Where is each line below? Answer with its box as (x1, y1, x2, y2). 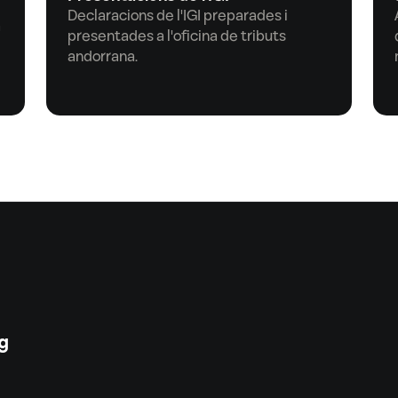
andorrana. (68, 46, 138, 68)
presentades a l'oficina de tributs (68, 26, 286, 47)
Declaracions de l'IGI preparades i (68, 5, 288, 27)
